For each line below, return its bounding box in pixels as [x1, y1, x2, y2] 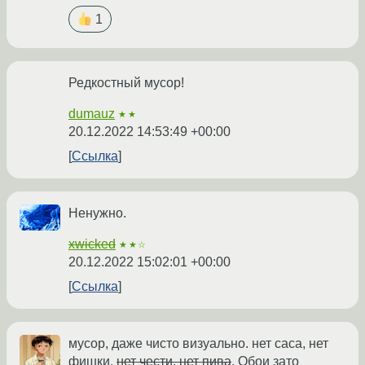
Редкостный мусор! [68, 76, 184, 90]
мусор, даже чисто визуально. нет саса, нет [68, 336, 328, 351]
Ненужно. [68, 206, 126, 221]
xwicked [68, 237, 116, 252]
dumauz [68, 107, 115, 121]
